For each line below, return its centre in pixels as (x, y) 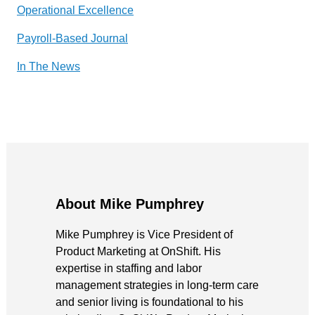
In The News (49, 66)
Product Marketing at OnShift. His (138, 251)
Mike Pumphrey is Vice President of (144, 234)
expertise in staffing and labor (129, 268)
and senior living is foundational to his (149, 302)
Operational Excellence (75, 10)
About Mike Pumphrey (130, 204)
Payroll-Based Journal (72, 38)
